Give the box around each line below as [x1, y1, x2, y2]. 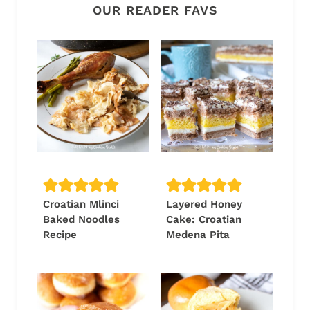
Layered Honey [166, 198, 242, 211]
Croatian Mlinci [43, 198, 119, 211]
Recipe [43, 228, 77, 241]
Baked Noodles [43, 213, 120, 226]
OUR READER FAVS [92, 3, 218, 18]
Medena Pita [166, 228, 230, 241]
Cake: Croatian [166, 213, 241, 226]
